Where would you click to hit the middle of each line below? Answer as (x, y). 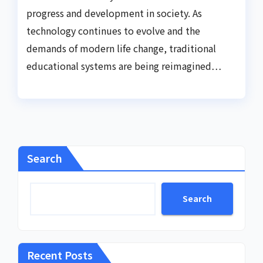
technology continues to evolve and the (113, 31)
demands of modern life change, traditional (121, 48)
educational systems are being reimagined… (124, 66)
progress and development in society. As (114, 13)
